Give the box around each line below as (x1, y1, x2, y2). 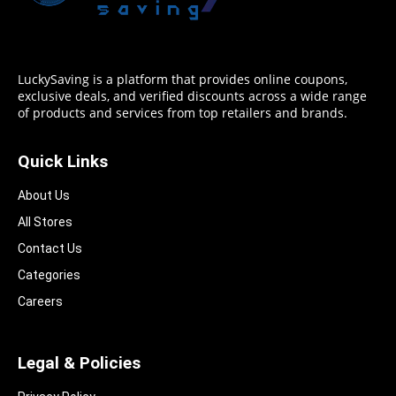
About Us (18, 188, 70, 203)
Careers (18, 294, 63, 309)
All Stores (18, 215, 72, 230)
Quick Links (18, 151, 108, 172)
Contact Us (18, 241, 82, 256)
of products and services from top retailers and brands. (18, 105, 347, 122)
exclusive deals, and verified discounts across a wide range (18, 88, 367, 105)
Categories (18, 268, 80, 283)
